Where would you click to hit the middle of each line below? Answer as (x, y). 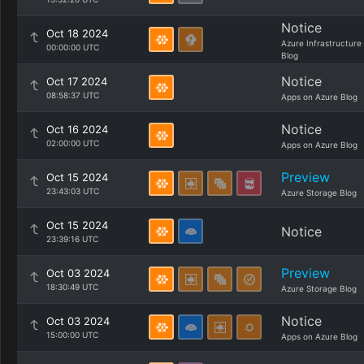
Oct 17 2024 (77, 81)
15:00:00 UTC (72, 335)
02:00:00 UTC (73, 143)
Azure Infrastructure (321, 43)
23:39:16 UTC (72, 239)
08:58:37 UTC (73, 95)
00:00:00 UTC (73, 47)
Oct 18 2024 (77, 33)
